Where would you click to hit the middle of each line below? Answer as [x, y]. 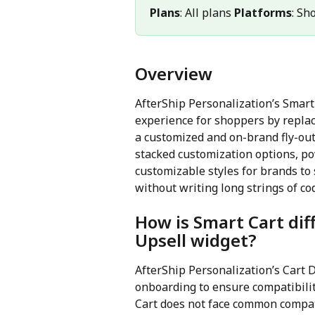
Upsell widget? [196, 240]
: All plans [207, 13]
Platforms [263, 13]
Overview [174, 73]
